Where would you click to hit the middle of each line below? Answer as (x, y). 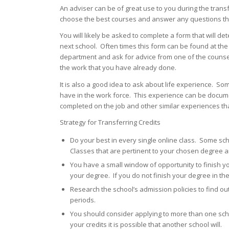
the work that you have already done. (118, 68)
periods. (83, 200)
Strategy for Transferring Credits (110, 122)
